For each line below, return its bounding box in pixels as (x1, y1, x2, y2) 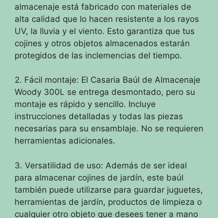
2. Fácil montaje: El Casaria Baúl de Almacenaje (15, 75, 200, 85)
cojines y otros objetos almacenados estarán (15, 38, 190, 48)
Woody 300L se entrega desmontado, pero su (15, 87, 195, 97)
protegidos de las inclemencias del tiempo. (15, 50, 182, 60)
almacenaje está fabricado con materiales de (15, 1, 191, 12)
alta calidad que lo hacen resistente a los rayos (15, 14, 199, 24)
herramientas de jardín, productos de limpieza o (15, 197, 202, 207)
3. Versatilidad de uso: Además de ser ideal (15, 160, 187, 170)
